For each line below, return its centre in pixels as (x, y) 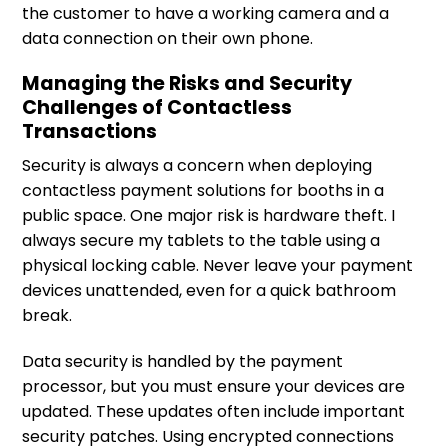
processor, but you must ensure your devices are (213, 387)
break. (47, 316)
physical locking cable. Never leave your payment (217, 266)
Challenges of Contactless (157, 107)
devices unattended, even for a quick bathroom (209, 291)
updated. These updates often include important (213, 412)
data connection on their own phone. (167, 38)
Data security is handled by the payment (182, 362)
